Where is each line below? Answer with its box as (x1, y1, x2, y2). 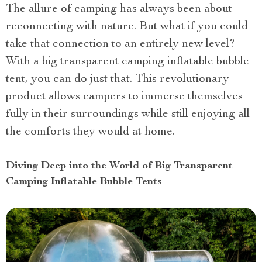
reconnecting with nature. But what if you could (6, 21, 248, 33)
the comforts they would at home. (6, 126, 175, 138)
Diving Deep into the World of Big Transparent (6, 161, 233, 171)
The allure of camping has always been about (6, 4, 232, 15)
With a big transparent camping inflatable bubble (6, 56, 249, 68)
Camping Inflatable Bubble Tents (6, 177, 162, 187)
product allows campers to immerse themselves (6, 91, 243, 103)
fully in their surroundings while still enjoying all (6, 109, 250, 120)
